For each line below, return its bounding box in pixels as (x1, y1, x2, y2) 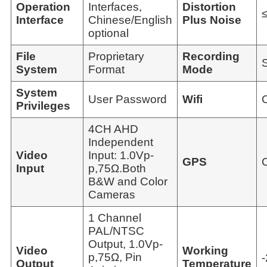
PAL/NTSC (88, 224, 144, 237)
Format (88, 63, 125, 76)
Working (182, 244, 228, 257)
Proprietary (88, 49, 144, 63)
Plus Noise (182, 13, 241, 26)
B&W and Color (88, 175, 167, 188)
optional (88, 26, 129, 39)
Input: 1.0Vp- (88, 148, 154, 162)
